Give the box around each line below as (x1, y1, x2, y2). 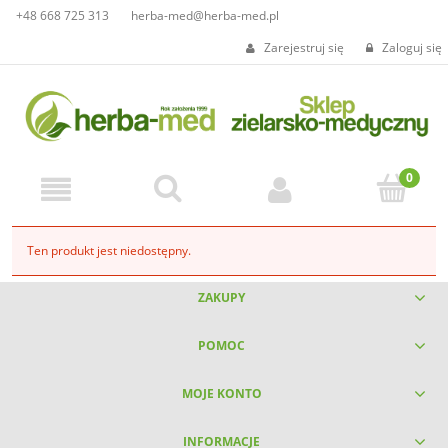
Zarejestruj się (264, 39, 344, 56)
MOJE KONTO (181, 384, 262, 402)
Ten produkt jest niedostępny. (27, 241, 191, 259)
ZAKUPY (198, 288, 246, 306)
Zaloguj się (382, 39, 442, 56)
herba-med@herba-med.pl (131, 7, 279, 24)
